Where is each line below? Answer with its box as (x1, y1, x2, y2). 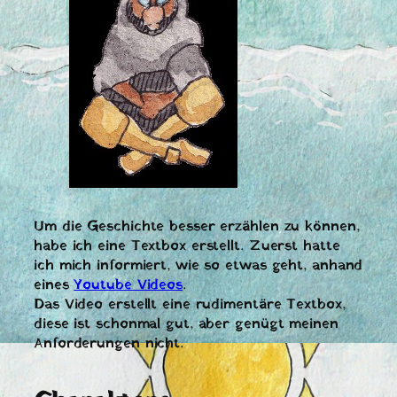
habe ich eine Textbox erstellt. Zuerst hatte (34, 235, 340, 257)
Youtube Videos (74, 274, 183, 296)
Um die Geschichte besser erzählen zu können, (34, 215, 360, 237)
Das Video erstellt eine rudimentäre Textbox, (34, 293, 346, 315)
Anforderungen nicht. (34, 332, 183, 354)
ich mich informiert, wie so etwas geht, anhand (34, 254, 363, 276)
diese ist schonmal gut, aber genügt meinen (34, 313, 339, 335)
